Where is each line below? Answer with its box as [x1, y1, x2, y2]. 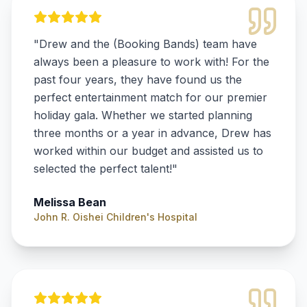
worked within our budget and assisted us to [34, 144, 263, 158]
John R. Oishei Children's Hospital [34, 211, 197, 223]
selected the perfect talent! [34, 162, 172, 175]
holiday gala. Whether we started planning [34, 108, 252, 122]
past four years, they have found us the [34, 73, 242, 86]
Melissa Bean [34, 195, 106, 209]
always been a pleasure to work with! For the [34, 55, 269, 69]
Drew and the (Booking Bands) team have [39, 37, 257, 51]
